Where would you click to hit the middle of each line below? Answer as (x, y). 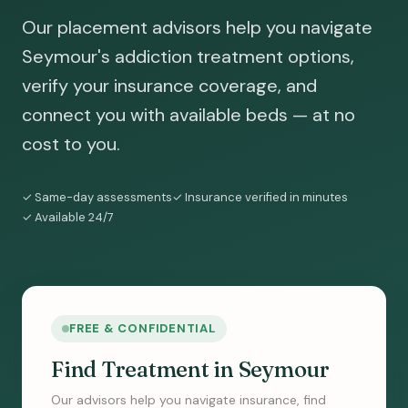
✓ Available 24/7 (68, 217)
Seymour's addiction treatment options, (188, 56)
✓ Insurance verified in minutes (260, 197)
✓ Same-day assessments (97, 197)
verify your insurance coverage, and (169, 86)
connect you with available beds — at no (189, 115)
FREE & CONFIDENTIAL (143, 328)
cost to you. (71, 144)
